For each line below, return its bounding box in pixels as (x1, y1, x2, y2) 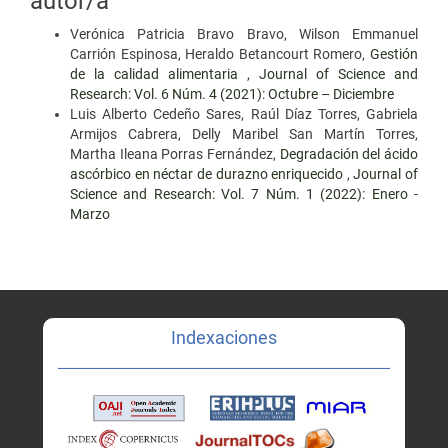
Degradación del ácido (279, 146, 419, 163)
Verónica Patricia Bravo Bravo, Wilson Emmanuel (70, 26, 418, 43)
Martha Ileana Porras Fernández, (70, 146, 280, 163)
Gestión (370, 46, 418, 63)
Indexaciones (171, 327, 277, 349)
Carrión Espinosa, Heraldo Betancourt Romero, (70, 46, 370, 63)
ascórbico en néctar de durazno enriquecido (70, 166, 347, 183)
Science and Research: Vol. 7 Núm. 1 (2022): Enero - (70, 186, 418, 203)
